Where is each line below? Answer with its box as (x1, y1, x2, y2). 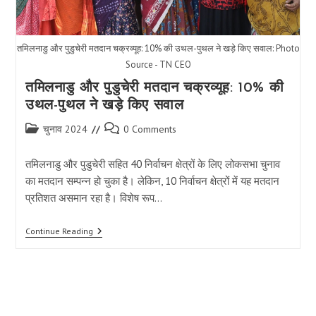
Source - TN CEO (125, 58, 191, 71)
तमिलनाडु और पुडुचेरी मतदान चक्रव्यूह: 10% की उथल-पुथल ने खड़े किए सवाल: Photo (16, 42, 300, 54)
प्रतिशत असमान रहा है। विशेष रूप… (25, 190, 162, 205)
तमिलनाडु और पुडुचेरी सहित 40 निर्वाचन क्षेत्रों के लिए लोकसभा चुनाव (25, 157, 280, 171)
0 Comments (123, 122, 176, 135)
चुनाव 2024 (42, 122, 87, 135)
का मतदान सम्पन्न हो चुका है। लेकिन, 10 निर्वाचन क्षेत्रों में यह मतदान (25, 174, 279, 188)
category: (24, 136, 63, 150)
